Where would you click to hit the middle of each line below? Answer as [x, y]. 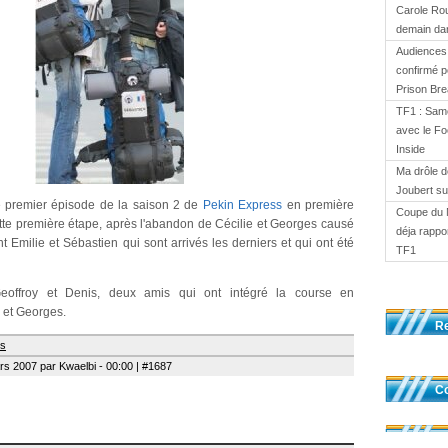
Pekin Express [242, 204]
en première [318, 204]
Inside [410, 149]
